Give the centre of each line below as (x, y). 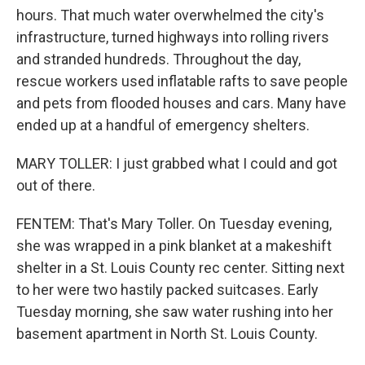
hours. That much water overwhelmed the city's (170, 15)
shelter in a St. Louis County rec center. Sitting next (180, 268)
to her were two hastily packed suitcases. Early (167, 290)
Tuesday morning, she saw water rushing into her (175, 312)
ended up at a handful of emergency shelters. (163, 125)
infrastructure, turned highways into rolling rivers (173, 37)
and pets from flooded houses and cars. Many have (181, 103)
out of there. (56, 185)
